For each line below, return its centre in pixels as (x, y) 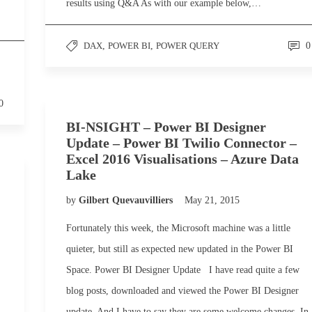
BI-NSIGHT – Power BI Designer (166, 127)
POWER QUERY (188, 46)
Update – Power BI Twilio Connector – (181, 143)
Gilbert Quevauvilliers (127, 200)
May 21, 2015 (212, 200)
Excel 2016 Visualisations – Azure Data (182, 159)
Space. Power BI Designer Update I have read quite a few (183, 270)
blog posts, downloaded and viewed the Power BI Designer (182, 291)
